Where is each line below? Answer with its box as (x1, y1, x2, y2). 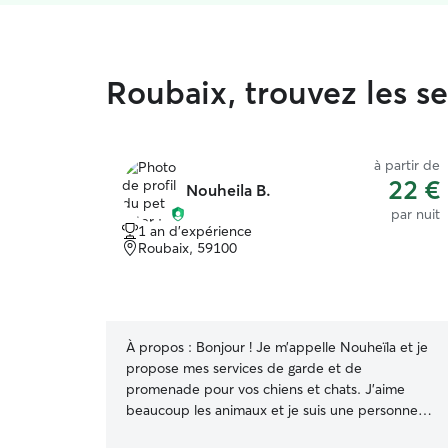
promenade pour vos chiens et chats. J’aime (126, 380, 365, 398)
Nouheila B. (186, 180, 271, 200)
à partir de (374, 156, 440, 174)
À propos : (126, 338, 192, 356)
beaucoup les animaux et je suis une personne (126, 401, 418, 419)
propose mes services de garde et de (126, 359, 362, 377)
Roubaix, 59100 (138, 239, 237, 257)
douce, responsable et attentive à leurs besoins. (126, 422, 429, 440)
